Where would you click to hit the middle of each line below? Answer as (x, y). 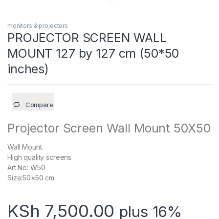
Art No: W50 (26, 168)
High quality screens (40, 157)
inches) (28, 69)
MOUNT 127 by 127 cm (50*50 (93, 54)
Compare (39, 105)
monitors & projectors (38, 26)
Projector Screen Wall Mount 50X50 (109, 128)
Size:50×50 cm (31, 178)
